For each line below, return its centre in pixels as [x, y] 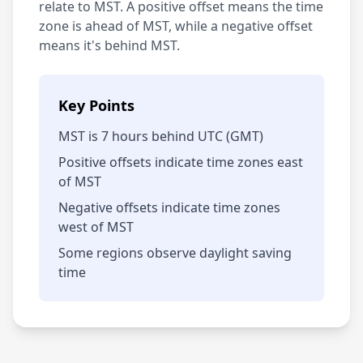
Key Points [96, 105]
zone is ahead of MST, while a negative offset [176, 26]
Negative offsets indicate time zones [169, 207]
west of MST [96, 227]
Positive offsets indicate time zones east [181, 162]
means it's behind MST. [109, 45]
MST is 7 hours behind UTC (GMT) [161, 136]
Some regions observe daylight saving [175, 253]
